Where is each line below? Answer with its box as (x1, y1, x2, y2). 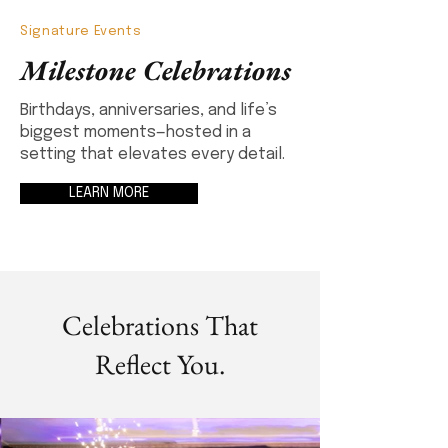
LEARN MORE (69, 186, 149, 200)
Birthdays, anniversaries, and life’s (20, 102, 277, 119)
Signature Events (20, 25, 142, 38)
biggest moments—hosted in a (20, 124, 251, 141)
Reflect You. (95, 346, 225, 382)
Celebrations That (62, 307, 258, 343)
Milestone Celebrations (20, 52, 291, 88)
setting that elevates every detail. (20, 146, 285, 163)
